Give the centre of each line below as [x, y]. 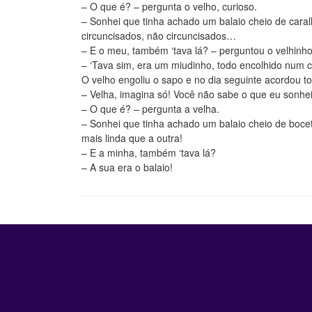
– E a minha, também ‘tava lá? [149, 153]
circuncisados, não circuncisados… [159, 36]
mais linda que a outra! [132, 138]
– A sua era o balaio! [127, 167]
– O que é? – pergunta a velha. [150, 109]
